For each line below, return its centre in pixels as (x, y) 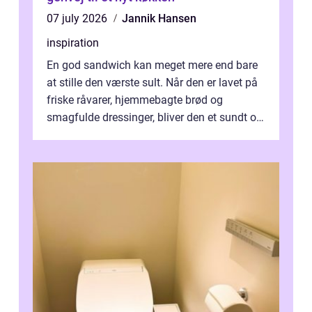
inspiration (73, 43)
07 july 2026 (78, 19)
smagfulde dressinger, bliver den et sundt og (155, 118)
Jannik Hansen (159, 19)
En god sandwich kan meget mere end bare (152, 65)
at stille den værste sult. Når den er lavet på (152, 83)
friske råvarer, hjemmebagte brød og (135, 100)
